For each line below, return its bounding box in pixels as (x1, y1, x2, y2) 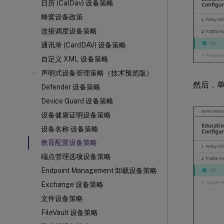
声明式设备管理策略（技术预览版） (41, 69, 153, 77)
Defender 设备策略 (41, 83, 100, 91)
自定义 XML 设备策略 (41, 55, 108, 63)
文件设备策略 (41, 194, 83, 202)
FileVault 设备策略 (41, 208, 98, 216)
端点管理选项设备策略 (41, 152, 111, 160)
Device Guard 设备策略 (41, 97, 113, 105)
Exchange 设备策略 (41, 180, 103, 188)
